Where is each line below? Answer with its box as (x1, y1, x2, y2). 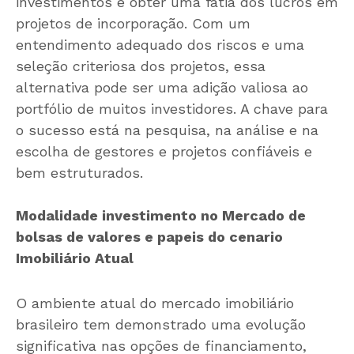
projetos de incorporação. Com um (16, 15, 250, 32)
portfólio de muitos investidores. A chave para (16, 100, 328, 118)
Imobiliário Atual (16, 250, 134, 267)
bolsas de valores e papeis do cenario (16, 228, 283, 246)
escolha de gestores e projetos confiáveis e (16, 143, 312, 160)
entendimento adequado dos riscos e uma (16, 36, 304, 54)
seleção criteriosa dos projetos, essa (16, 58, 265, 75)
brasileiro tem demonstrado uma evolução (16, 316, 306, 333)
